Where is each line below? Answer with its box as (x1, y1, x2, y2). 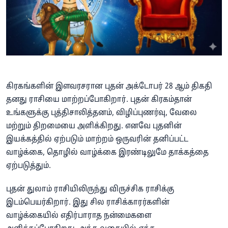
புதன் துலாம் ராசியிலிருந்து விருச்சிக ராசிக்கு (6, 184, 174, 195)
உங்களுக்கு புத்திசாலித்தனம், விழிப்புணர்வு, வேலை (6, 108, 197, 119)
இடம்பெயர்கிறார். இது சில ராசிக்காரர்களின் (6, 197, 169, 208)
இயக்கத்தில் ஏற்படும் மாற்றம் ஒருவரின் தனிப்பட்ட (6, 134, 188, 145)
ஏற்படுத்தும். (6, 161, 51, 172)
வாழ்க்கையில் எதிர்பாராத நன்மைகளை (6, 211, 152, 221)
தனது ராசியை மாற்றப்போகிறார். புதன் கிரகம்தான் (6, 95, 192, 105)
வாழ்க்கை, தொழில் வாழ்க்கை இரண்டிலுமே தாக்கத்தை (6, 148, 209, 158)
